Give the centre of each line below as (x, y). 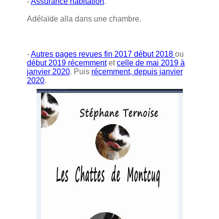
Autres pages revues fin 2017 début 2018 (103, 54)
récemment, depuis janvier (137, 71)
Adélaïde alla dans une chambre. (84, 19)
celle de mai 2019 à (151, 63)
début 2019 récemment (67, 63)
